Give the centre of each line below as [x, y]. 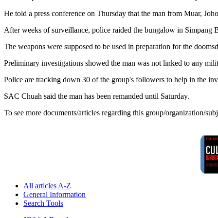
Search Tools [43, 203]
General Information [54, 195]
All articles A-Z [47, 186]
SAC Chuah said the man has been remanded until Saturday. [97, 96]
